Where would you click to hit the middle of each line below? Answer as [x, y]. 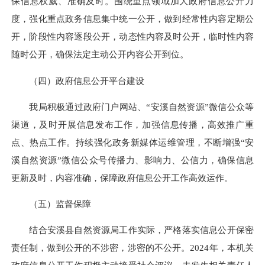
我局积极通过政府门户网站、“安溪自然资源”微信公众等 [132, 106]
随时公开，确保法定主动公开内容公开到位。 [100, 54]
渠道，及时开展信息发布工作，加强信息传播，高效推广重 [132, 124]
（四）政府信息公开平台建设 [78, 80]
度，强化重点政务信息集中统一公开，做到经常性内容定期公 [132, 19]
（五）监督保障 [51, 204]
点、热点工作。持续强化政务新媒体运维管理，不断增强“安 [132, 142]
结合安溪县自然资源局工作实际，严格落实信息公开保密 [132, 230]
